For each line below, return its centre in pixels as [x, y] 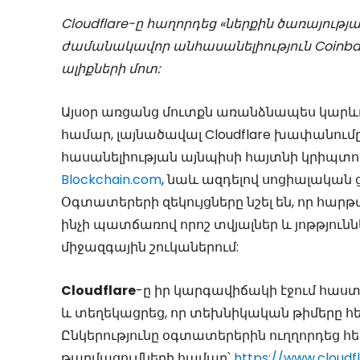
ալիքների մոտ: [110, 69]
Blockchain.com [111, 180]
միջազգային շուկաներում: [150, 247]
